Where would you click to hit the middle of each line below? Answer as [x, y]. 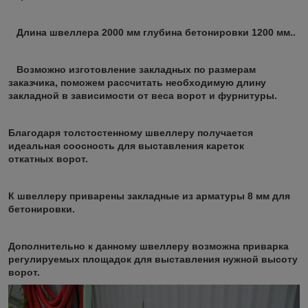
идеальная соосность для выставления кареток [126, 145]
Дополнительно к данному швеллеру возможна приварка [148, 246]
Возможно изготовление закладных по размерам [132, 69]
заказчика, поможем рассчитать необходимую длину [137, 82]
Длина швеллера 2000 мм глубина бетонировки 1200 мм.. [152, 32]
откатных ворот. [48, 158]
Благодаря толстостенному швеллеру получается [131, 132]
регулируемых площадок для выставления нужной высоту [153, 259]
